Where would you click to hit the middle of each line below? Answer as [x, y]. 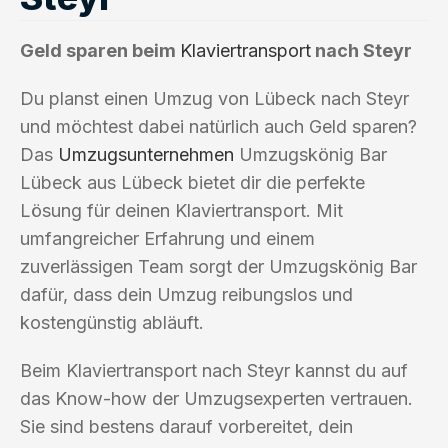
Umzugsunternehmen [146, 154]
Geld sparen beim [100, 50]
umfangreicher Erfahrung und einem [167, 238]
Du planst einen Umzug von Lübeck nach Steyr [214, 98]
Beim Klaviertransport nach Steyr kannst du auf [214, 370]
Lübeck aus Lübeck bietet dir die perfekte [192, 182]
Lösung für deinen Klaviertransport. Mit [181, 210]
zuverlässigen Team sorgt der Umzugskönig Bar [218, 266]
